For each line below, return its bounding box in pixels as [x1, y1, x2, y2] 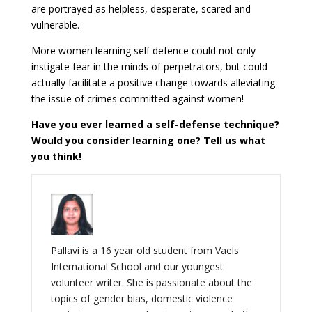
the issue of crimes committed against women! [31, 92, 244, 106]
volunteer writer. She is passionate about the [50, 276, 252, 290]
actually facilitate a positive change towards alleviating [31, 76, 275, 90]
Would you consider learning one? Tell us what [31, 134, 265, 148]
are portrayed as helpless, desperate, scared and [31, 2, 251, 16]
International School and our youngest [50, 260, 224, 274]
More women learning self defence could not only [31, 44, 256, 58]
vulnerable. [31, 18, 79, 32]
